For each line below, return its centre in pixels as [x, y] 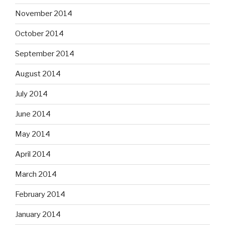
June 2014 [33, 114]
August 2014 [38, 74]
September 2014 [45, 54]
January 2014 [38, 215]
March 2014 [36, 175]
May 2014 [33, 134]
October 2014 [39, 34]
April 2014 [33, 154]
